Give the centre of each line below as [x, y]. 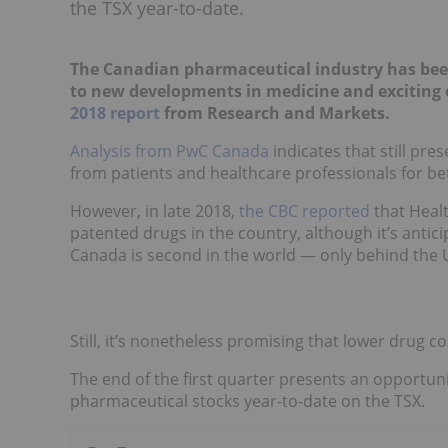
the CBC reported [304, 211]
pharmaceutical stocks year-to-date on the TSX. [247, 401]
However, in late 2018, [154, 211]
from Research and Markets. [275, 113]
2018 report [115, 113]
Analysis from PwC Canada [169, 151]
